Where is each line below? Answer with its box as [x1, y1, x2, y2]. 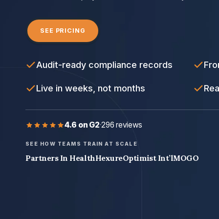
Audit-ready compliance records [36, 60, 173, 70]
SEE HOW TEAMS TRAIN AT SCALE [25, 141, 138, 148]
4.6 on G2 [65, 120, 100, 130]
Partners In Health [25, 153, 95, 163]
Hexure [95, 153, 123, 163]
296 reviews [101, 120, 143, 130]
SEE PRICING [40, 27, 86, 35]
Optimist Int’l [122, 153, 174, 163]
